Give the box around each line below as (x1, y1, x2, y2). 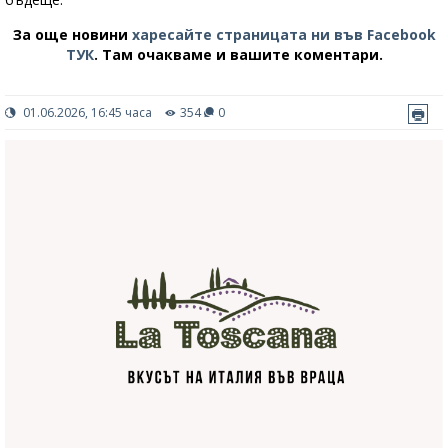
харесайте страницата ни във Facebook (131, 25, 436, 45)
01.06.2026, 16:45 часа (20, 104, 152, 122)
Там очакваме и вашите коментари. (101, 45, 383, 65)
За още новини (12, 25, 132, 45)
